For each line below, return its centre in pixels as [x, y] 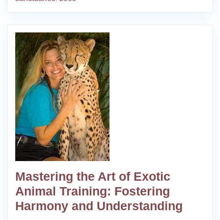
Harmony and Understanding [99, 206]
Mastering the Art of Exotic [93, 176]
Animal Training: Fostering [93, 191]
